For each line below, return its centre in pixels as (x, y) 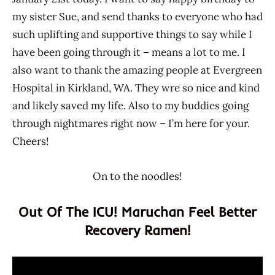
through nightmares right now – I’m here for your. (131, 123)
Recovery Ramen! (137, 230)
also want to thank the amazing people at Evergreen (137, 70)
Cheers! (31, 141)
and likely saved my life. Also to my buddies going (130, 105)
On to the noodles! (137, 176)
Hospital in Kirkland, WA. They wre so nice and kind (136, 87)
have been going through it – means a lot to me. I (129, 52)
